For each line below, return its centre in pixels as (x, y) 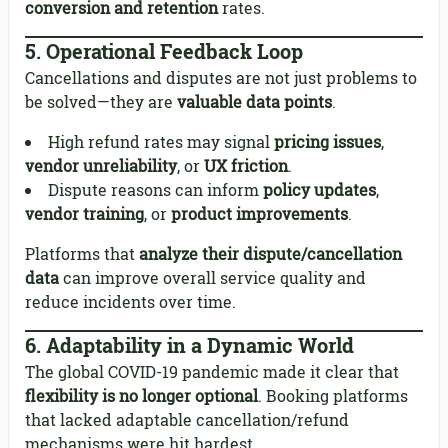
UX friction (246, 166)
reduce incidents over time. (130, 302)
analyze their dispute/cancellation (270, 254)
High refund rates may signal (161, 142)
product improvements (259, 214)
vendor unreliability (101, 166)
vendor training (84, 214)
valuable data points (254, 102)
